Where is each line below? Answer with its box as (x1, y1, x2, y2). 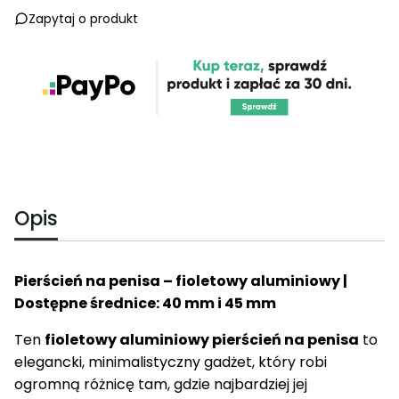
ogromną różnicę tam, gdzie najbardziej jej (14, 374, 307, 395)
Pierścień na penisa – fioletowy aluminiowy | (14, 271, 347, 291)
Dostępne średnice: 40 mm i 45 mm (14, 293, 276, 313)
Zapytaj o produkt (28, 10, 138, 28)
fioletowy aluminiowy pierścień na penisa (45, 330, 359, 350)
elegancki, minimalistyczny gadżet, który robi (14, 352, 327, 372)
